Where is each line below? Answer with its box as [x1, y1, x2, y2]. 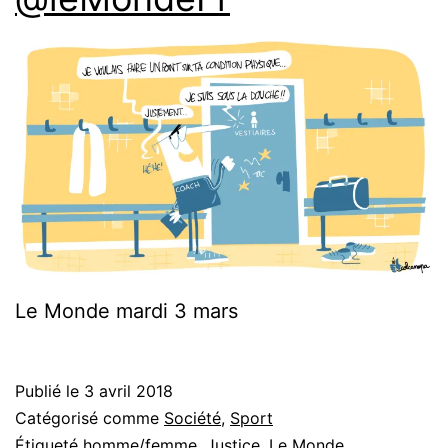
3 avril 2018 [84, 380, 173, 401]
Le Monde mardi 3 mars [15, 298, 238, 323]
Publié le [15, 380, 84, 401]
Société [164, 407, 221, 428]
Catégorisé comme [15, 407, 164, 428]
